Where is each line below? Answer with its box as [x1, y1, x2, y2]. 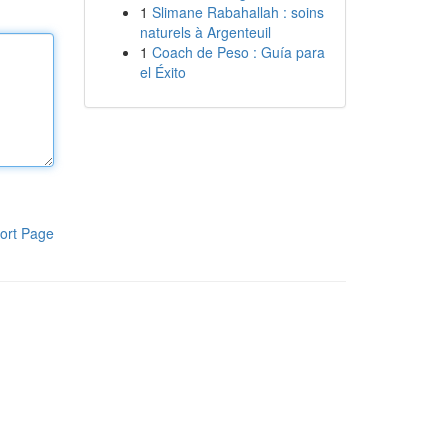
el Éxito [139, 62, 186, 82]
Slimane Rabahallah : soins [151, 2, 324, 22]
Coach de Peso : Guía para [151, 42, 325, 62]
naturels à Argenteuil [139, 22, 271, 42]
